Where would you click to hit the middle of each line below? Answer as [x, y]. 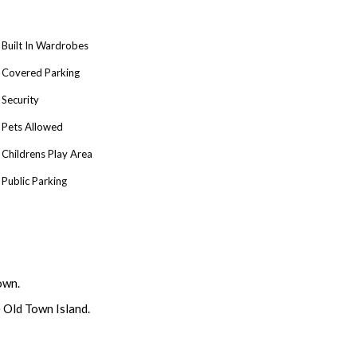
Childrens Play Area [47, 153]
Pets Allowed [32, 126]
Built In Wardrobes [45, 45]
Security [20, 99]
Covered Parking [41, 72]
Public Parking [34, 180]
